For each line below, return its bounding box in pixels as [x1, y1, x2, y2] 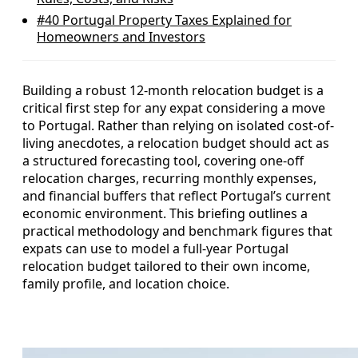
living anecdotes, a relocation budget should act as [22, 134, 329, 152]
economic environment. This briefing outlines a [22, 205, 308, 222]
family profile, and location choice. [22, 275, 229, 292]
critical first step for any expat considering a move [22, 99, 325, 117]
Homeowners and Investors [37, 28, 205, 46]
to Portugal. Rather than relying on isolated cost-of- [22, 117, 334, 134]
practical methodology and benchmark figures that [22, 222, 332, 240]
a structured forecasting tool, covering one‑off [22, 152, 304, 169]
